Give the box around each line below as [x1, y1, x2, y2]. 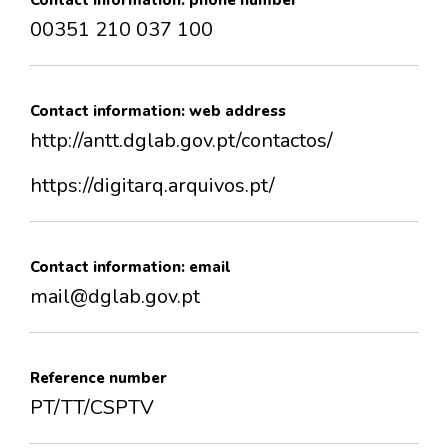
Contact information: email [30, 257, 230, 278]
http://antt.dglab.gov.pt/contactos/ [30, 127, 333, 155]
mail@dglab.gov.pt [30, 283, 200, 311]
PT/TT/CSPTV [30, 394, 154, 422]
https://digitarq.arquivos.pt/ [30, 172, 275, 200]
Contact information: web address [30, 101, 286, 122]
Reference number [30, 368, 167, 389]
